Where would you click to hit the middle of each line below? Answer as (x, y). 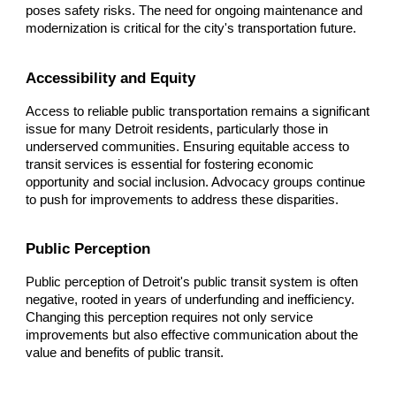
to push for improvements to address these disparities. (183, 199)
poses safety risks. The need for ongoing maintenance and (194, 10)
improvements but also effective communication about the (192, 335)
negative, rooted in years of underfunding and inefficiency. (190, 300)
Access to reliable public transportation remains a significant (198, 111)
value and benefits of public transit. (125, 353)
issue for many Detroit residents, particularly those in (177, 129)
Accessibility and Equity (111, 77)
